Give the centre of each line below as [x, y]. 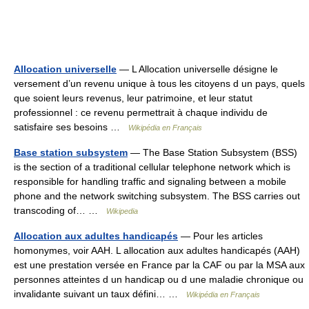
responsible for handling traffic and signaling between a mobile [150, 181]
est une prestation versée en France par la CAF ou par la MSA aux [159, 265]
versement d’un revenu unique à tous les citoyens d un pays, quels [159, 83]
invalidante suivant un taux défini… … [100, 294]
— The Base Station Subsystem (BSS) [212, 152]
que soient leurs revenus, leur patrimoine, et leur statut [133, 98]
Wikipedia [122, 211]
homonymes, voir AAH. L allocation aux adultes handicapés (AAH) [157, 250]
